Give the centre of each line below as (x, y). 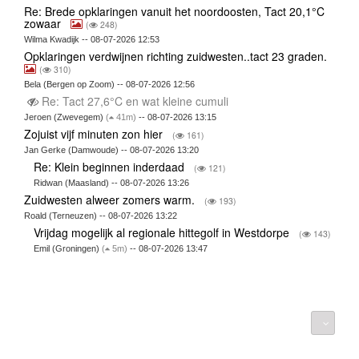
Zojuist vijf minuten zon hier (95, 133)
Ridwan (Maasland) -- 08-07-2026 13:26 (112, 182)
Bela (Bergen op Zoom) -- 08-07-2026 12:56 (109, 84)
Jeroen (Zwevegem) (65, 117)
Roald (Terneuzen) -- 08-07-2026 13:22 (100, 215)
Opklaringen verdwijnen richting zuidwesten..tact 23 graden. (177, 56)
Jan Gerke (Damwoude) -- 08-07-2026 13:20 (111, 149)
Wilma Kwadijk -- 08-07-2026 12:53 (91, 39)
